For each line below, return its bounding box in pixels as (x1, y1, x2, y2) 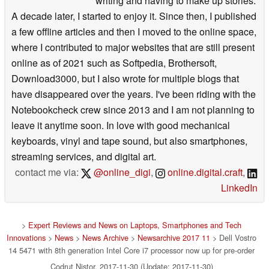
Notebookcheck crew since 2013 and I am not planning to (11, 103, 255, 117)
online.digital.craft (165, 165, 243, 180)
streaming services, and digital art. (11, 150, 156, 164)
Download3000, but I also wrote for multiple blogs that (11, 71, 239, 86)
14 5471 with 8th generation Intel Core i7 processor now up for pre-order (8, 244, 255, 256)
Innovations (7, 232, 46, 244)
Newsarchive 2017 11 (138, 232, 210, 244)
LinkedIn (221, 181, 258, 195)
